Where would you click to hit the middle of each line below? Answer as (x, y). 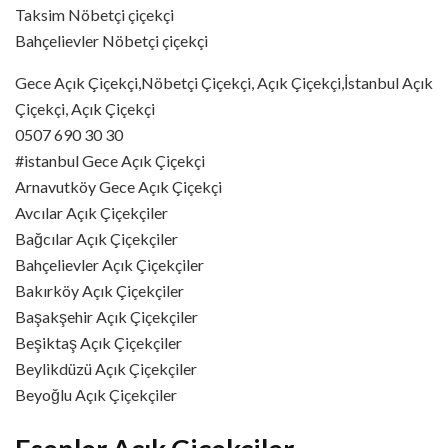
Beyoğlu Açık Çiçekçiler (96, 394)
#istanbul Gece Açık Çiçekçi (110, 160)
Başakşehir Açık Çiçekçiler (106, 316)
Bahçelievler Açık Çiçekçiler (109, 264)
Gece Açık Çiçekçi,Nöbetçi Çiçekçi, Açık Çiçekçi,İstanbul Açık (224, 82)
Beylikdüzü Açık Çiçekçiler (106, 368)
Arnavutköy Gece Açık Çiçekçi (118, 186)
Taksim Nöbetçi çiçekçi (94, 14)
